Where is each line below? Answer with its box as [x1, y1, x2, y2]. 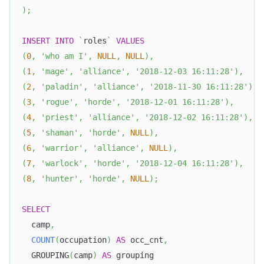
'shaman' [41, 128, 78, 138]
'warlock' [41, 159, 83, 169]
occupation [60, 235, 107, 245]
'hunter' [41, 174, 78, 184]
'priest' [41, 113, 78, 123]
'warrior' [41, 143, 83, 153]
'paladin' [41, 82, 83, 92]
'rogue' [41, 97, 74, 107]
